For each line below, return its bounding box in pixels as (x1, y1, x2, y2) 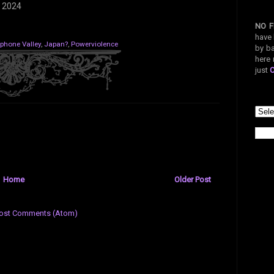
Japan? (43, 40, 68, 49)
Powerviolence (70, 40, 118, 49)
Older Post (174, 175, 211, 185)
